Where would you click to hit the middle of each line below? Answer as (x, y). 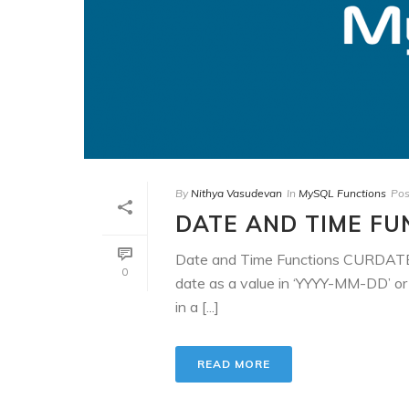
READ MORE (234, 364)
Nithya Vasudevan (236, 193)
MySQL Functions (342, 193)
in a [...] (197, 307)
